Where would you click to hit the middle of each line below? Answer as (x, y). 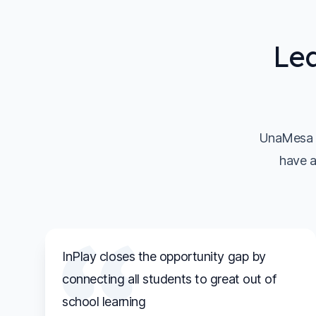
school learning (104, 301)
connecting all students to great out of (169, 279)
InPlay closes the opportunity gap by (164, 256)
